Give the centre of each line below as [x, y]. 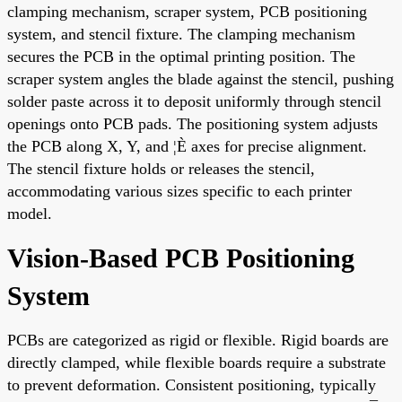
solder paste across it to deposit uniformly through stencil [194, 101]
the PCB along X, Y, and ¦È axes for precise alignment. [187, 146]
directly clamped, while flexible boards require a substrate [197, 362]
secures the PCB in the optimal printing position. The [181, 56]
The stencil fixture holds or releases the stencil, [161, 168]
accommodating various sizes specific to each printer [179, 191]
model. [30, 213]
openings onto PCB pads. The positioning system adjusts [192, 123]
